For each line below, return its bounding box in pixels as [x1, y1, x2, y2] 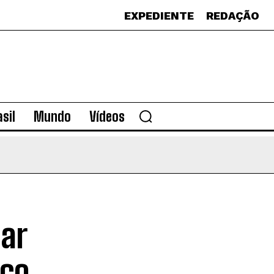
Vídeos [89, 108, 125, 125]
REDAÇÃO [206, 9, 259, 22]
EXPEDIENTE [124, 9, 194, 22]
